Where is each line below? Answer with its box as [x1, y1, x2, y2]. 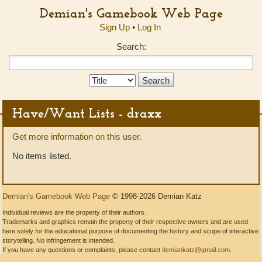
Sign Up [99, 22, 130, 32]
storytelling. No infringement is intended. [2, 237, 115, 244]
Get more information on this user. [12, 132, 142, 142]
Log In [137, 22, 161, 32]
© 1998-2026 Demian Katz [110, 192, 202, 201]
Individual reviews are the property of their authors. [2, 209, 146, 216]
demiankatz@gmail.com [162, 246, 230, 253]
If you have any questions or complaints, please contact [2, 246, 162, 253]
